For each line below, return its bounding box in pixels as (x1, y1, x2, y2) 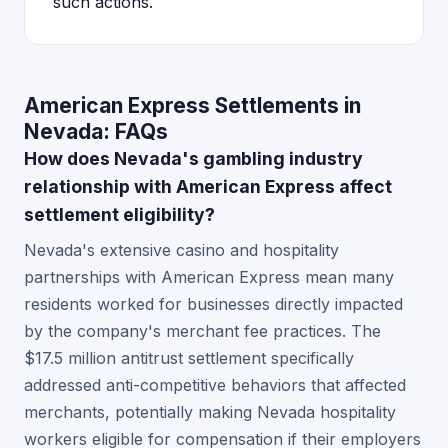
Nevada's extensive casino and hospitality (24, 240, 339, 260)
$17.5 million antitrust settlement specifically (24, 348, 354, 368)
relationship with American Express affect (24, 176, 392, 197)
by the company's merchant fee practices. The (24, 321, 381, 341)
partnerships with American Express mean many (24, 267, 394, 287)
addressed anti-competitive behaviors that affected (24, 375, 406, 395)
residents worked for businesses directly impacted (24, 294, 403, 314)
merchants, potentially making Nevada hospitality (24, 402, 396, 422)
